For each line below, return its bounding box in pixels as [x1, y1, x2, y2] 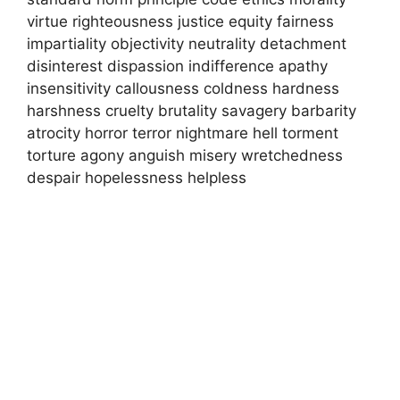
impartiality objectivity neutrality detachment [27, 34, 346, 53]
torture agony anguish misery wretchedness [27, 146, 343, 164]
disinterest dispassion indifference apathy [27, 56, 328, 75]
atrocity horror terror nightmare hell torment [27, 123, 338, 142]
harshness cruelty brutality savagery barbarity [27, 101, 356, 120]
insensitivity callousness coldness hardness [27, 79, 339, 97]
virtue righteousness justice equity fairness [27, 12, 334, 30]
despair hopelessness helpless [27, 168, 246, 187]
